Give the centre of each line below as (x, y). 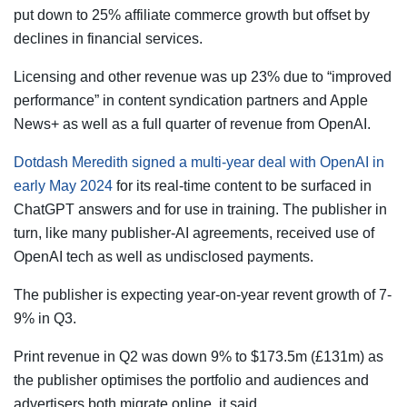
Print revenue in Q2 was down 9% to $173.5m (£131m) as (199, 356)
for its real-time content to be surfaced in (242, 185)
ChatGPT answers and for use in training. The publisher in (200, 209)
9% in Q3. (45, 318)
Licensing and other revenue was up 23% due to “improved (203, 76)
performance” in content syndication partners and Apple (191, 100)
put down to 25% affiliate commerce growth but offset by (192, 15)
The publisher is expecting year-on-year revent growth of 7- (203, 294)
